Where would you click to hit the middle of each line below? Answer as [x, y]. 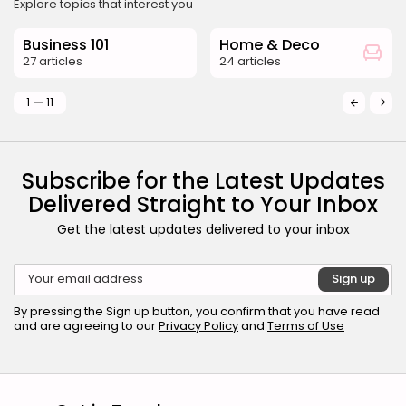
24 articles [250, 61]
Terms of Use [306, 325]
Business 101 [66, 44]
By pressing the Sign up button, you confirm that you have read [197, 311]
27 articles [53, 61]
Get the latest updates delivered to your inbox [203, 229]
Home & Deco [269, 44]
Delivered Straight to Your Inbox [203, 204]
